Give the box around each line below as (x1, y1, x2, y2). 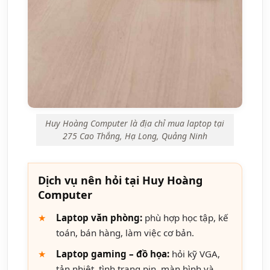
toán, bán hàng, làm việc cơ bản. (56, 226, 194, 239)
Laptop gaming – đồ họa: (56, 247, 169, 260)
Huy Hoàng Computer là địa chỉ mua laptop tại (45, 118, 225, 130)
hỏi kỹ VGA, (169, 247, 220, 260)
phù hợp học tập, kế (142, 211, 228, 224)
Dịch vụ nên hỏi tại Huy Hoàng (38, 172, 202, 187)
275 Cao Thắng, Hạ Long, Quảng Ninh (62, 130, 207, 142)
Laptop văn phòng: (56, 211, 142, 224)
